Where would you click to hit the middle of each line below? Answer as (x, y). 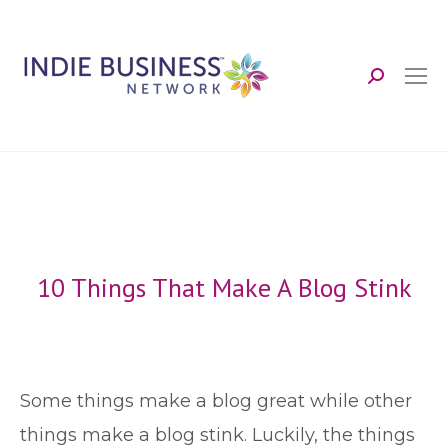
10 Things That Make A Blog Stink (224, 287)
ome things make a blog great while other (221, 401)
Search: (399, 83)
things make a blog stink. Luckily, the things (217, 435)
